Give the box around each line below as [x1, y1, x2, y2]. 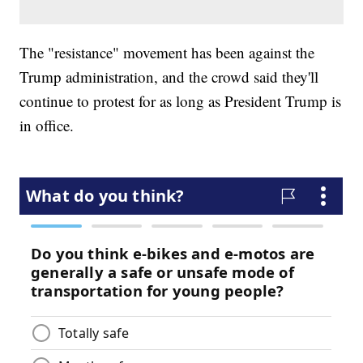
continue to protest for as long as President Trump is [19, 91, 342, 112]
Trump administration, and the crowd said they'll [19, 66, 319, 88]
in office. [19, 115, 75, 136]
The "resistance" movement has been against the [19, 42, 315, 63]
